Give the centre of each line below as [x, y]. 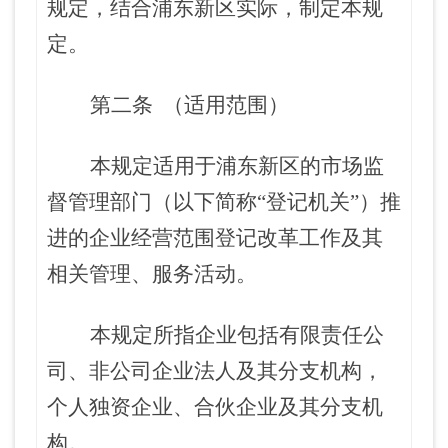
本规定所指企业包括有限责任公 [237, 335]
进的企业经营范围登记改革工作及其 [215, 238]
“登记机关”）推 [329, 202]
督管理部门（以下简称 [152, 202]
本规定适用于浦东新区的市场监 [237, 166]
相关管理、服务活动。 [152, 274]
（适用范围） [226, 105]
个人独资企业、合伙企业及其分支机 [215, 407]
